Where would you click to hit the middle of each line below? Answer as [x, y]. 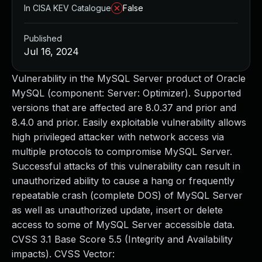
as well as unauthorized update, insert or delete [117, 210]
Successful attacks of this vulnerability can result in [126, 166]
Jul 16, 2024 [51, 51]
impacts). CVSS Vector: [63, 254]
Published [43, 38]
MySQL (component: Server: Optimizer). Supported [126, 93]
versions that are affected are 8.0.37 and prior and [124, 108]
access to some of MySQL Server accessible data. [123, 225]
